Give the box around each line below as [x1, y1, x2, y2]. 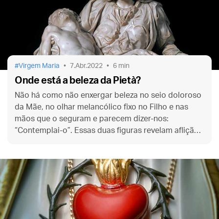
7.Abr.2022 [70, 62, 103, 69]
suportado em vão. [15, 150, 83, 158]
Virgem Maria [19, 62, 60, 69]
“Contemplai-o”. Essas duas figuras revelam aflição [15, 126, 199, 134]
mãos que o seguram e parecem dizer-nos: [15, 114, 169, 123]
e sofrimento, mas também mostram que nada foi [15, 138, 194, 146]
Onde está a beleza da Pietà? [15, 75, 141, 86]
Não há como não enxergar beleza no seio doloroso [15, 91, 201, 99]
